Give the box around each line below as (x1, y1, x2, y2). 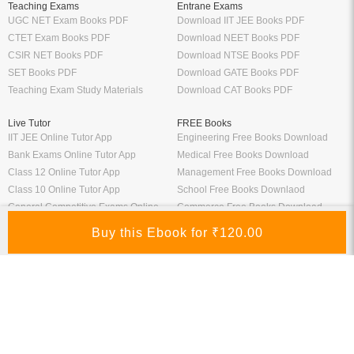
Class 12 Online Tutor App (8, 166, 120, 178)
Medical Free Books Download (177, 149, 309, 160)
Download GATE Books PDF (177, 66, 299, 78)
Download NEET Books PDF (177, 32, 299, 43)
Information (8, 256, 56, 268)
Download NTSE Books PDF (177, 49, 299, 61)
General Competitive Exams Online (8, 201, 159, 213)
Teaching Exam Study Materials (8, 84, 143, 96)
